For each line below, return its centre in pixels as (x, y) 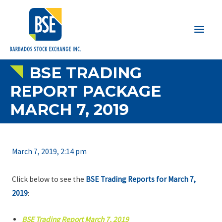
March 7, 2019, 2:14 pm (49, 152)
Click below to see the (49, 179)
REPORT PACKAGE (85, 91)
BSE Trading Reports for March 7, (140, 179)
